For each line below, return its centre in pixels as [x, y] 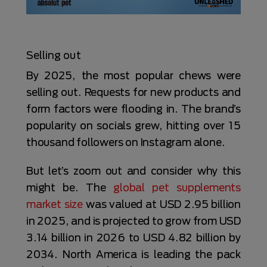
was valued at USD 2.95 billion [162, 204]
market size [55, 204]
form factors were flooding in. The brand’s [133, 109]
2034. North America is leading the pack [133, 254]
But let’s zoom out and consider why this [133, 171]
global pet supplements [177, 187]
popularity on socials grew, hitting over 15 [133, 125]
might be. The [70, 187]
